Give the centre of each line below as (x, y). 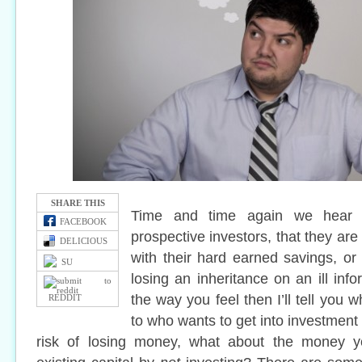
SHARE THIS (78, 203)
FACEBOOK (83, 221)
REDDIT (63, 297)
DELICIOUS (81, 241)
